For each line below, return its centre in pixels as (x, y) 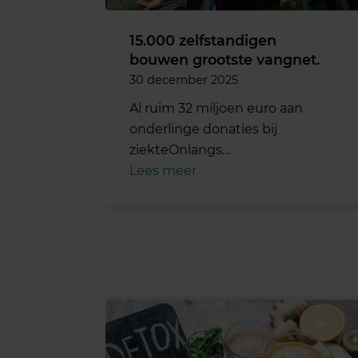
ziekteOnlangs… (180, 149)
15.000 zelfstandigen (203, 40)
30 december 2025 (184, 80)
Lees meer (163, 170)
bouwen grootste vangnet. (225, 59)
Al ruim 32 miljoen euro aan (216, 108)
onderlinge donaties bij (203, 129)
